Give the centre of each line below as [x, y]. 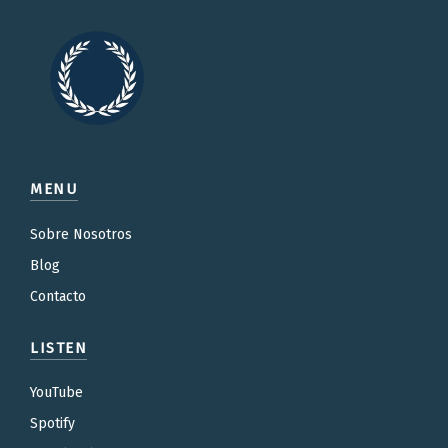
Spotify [52, 423]
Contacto [58, 296]
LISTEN [58, 347]
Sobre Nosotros [81, 234]
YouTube [56, 392]
